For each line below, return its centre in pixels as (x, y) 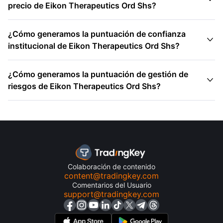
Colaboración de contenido (111, 167)
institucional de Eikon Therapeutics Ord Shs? (94, 46)
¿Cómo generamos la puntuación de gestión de (98, 74)
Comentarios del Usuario (111, 185)
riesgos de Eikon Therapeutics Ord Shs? (84, 86)
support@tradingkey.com (111, 194)
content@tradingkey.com (111, 176)
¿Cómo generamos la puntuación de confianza (97, 34)
